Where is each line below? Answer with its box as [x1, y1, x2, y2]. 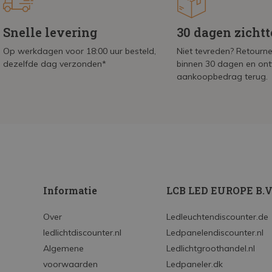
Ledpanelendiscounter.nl [166, 227, 263, 238]
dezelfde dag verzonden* [2, 58, 106, 69]
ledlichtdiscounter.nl [43, 227, 122, 238]
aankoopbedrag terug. [177, 71, 268, 82]
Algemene [43, 243, 84, 254]
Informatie [43, 184, 98, 197]
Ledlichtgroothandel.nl [166, 243, 255, 254]
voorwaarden [43, 259, 98, 270]
